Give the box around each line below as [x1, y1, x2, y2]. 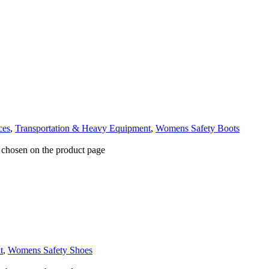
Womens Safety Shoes [8, 245, 92, 256]
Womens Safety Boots [156, 122, 240, 133]
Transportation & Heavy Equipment [15, 122, 151, 133]
